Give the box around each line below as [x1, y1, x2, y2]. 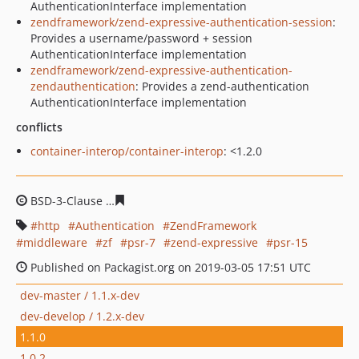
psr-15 [273, 235, 308, 250]
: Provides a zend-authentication [135, 79, 309, 94]
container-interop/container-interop [30, 143, 224, 159]
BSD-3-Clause [27, 193, 106, 208]
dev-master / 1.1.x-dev [20, 287, 139, 303]
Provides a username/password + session [30, 30, 252, 46]
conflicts [16, 119, 63, 135]
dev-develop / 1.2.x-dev [20, 308, 144, 324]
